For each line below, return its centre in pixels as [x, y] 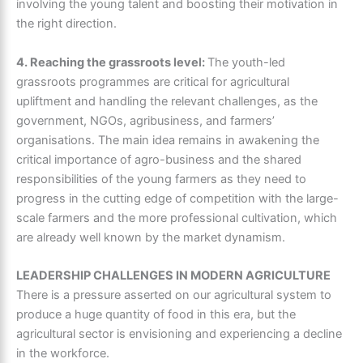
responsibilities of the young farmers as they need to [161, 179]
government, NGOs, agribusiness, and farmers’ [145, 120]
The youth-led [246, 62]
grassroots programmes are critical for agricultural [153, 81]
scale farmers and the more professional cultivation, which [177, 218]
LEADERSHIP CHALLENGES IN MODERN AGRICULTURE [173, 276]
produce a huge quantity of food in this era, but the [156, 315]
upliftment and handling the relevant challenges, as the [167, 101]
